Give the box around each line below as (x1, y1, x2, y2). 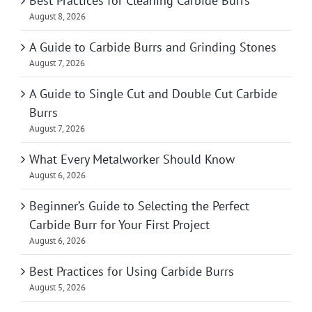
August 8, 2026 (29, 10, 86, 22)
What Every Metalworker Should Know (29, 150, 235, 167)
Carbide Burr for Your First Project (29, 216, 210, 233)
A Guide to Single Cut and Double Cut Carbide (29, 85, 277, 102)
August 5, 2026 (29, 281, 86, 293)
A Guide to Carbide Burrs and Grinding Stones (29, 38, 276, 55)
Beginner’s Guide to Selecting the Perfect (29, 197, 249, 214)
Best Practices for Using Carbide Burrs (29, 263, 234, 279)
